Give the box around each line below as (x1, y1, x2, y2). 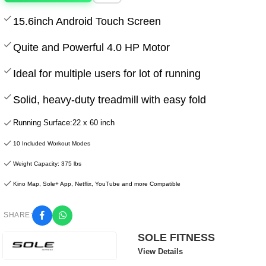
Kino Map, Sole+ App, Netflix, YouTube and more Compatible (13, 180, 180, 187)
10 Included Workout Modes (13, 140, 90, 147)
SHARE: (4, 211, 32, 220)
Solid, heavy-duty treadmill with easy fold (13, 93, 206, 106)
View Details (137, 246, 183, 256)
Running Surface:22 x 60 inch (13, 118, 115, 127)
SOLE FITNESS (137, 231, 215, 243)
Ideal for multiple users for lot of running (13, 67, 201, 80)
